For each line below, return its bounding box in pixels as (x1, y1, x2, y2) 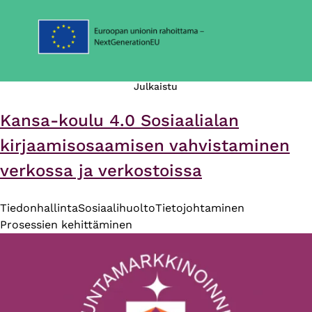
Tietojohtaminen (155, 201, 244, 215)
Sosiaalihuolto (78, 201, 155, 215)
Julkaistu (134, 81, 178, 93)
